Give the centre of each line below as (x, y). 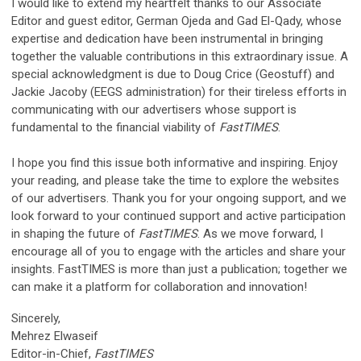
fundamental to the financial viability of (115, 127)
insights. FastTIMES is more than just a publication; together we (179, 269)
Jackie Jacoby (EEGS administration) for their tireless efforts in (179, 91)
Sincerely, (36, 318)
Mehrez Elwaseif (55, 336)
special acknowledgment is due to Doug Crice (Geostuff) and (173, 74)
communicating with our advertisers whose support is (154, 109)
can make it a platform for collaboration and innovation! (159, 286)
